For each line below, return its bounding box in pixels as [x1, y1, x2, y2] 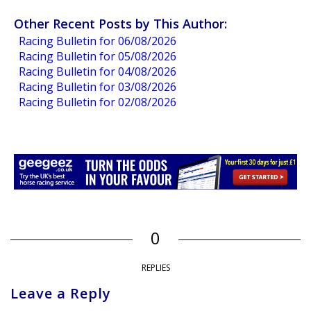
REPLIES [141, 261, 170, 274]
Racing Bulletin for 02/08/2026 [19, 94, 176, 110]
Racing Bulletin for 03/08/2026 [19, 79, 176, 95]
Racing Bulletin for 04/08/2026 [19, 64, 176, 80]
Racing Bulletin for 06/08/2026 [19, 33, 176, 49]
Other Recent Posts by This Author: [14, 15, 227, 33]
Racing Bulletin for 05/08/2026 [19, 49, 176, 65]
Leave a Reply [10, 283, 111, 303]
